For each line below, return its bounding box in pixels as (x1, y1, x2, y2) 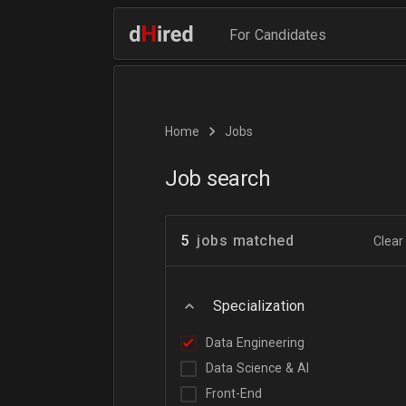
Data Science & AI (206, 361, 309, 375)
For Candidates (229, 26, 327, 43)
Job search (165, 166, 270, 191)
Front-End (206, 386, 262, 401)
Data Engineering (206, 335, 304, 350)
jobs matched (197, 231, 294, 249)
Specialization (213, 297, 305, 314)
